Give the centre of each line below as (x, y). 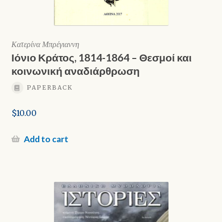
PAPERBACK (50, 88)
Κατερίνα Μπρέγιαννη (45, 44)
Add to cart (46, 139)
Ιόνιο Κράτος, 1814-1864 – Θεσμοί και (101, 57)
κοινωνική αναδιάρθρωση (75, 70)
